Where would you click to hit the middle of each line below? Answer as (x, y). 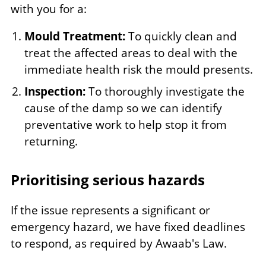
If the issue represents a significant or (110, 210)
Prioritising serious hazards (108, 179)
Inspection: (56, 91)
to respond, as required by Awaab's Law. (119, 244)
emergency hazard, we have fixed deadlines (128, 227)
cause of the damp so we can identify (123, 108)
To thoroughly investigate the (166, 91)
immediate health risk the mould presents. (138, 69)
